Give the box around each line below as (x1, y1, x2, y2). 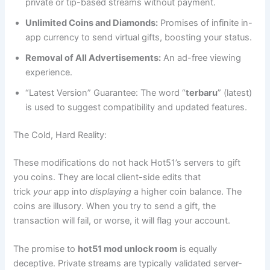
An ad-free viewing (161, 52, 242, 63)
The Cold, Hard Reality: (13, 129, 107, 140)
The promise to (13, 243, 78, 255)
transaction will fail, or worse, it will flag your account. (13, 215, 231, 226)
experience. (25, 66, 73, 78)
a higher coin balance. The (131, 186, 242, 197)
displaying (90, 186, 132, 197)
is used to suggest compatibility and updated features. (25, 101, 248, 113)
